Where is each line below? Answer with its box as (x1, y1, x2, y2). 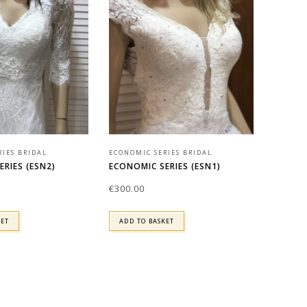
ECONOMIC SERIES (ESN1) (108, 160, 221, 172)
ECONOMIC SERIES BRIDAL (108, 147, 212, 157)
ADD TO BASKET (119, 216, 174, 225)
